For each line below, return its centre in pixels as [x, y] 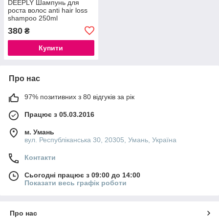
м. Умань [39, 132]
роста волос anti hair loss [48, 10]
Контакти [40, 157]
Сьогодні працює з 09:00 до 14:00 [82, 175]
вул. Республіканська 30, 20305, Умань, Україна [100, 140]
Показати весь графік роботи [76, 183]
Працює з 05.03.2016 [59, 114]
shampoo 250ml [33, 18]
